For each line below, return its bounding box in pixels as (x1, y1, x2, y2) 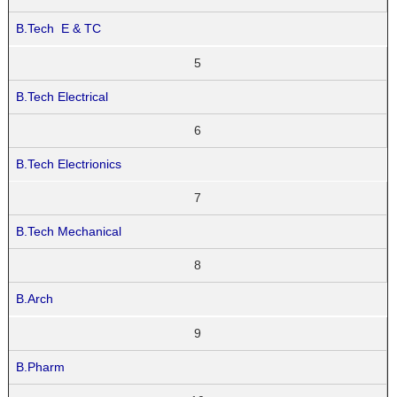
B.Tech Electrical (16, 89, 109, 104)
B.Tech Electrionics (16, 156, 122, 171)
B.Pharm (16, 360, 66, 375)
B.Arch (16, 292, 54, 307)
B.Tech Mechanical (16, 224, 126, 239)
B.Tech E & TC (16, 20, 102, 35)
